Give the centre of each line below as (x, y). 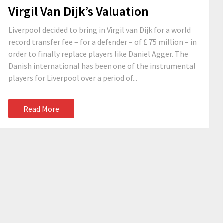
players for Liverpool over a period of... (73, 78)
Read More (41, 109)
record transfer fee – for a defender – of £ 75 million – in (103, 42)
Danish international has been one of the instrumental (102, 66)
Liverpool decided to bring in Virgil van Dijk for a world (100, 30)
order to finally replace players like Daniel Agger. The (98, 54)
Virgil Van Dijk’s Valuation (79, 11)
